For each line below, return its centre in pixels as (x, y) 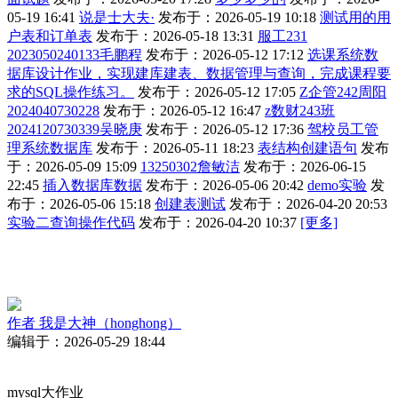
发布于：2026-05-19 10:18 (237, 18)
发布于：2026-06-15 (305, 167)
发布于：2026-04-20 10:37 (218, 223)
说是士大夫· (117, 18)
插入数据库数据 (92, 186)
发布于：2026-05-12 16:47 (182, 111)
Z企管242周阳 (343, 92)
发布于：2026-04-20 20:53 (308, 204)
